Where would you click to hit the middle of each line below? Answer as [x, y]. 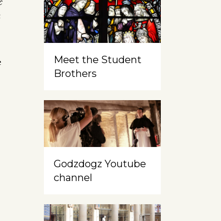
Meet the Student [97, 60]
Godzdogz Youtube [100, 164]
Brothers [75, 74]
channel [73, 178]
